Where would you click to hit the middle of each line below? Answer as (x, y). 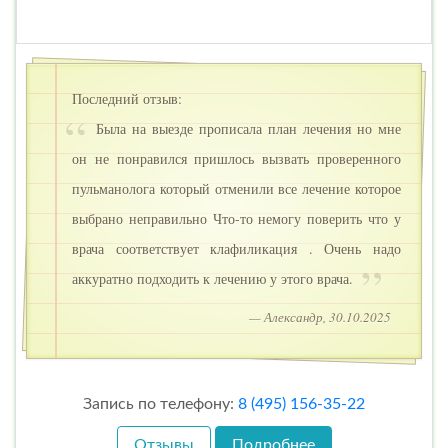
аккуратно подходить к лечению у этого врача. (214, 278)
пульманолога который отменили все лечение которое (236, 188)
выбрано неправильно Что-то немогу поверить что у (236, 218)
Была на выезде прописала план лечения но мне (245, 128)
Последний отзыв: (127, 98)
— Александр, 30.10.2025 (320, 316)
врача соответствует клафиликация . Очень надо (236, 248)
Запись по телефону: (160, 403)
